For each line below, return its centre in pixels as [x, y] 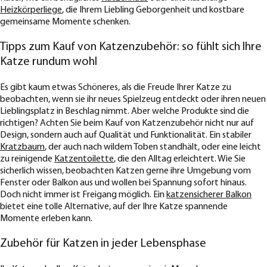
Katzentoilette [84, 159]
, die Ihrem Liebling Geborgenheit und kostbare [153, 10]
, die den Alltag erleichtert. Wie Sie [180, 159]
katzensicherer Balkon [209, 195]
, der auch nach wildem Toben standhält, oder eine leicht [153, 148]
